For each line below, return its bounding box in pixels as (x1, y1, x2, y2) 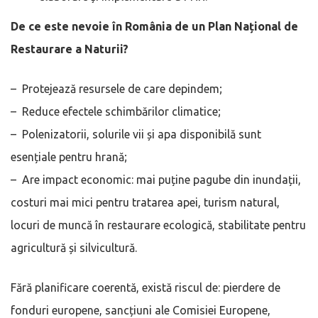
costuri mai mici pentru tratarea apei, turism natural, (11, 195, 280, 209)
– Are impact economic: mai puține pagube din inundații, (11, 172, 301, 186)
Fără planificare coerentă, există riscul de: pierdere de (11, 280, 280, 294)
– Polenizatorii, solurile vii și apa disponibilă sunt (11, 127, 261, 141)
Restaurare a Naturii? (11, 42, 128, 55)
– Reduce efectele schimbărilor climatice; (11, 104, 221, 118)
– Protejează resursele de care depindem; (11, 82, 222, 95)
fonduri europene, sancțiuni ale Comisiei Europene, (11, 303, 270, 317)
